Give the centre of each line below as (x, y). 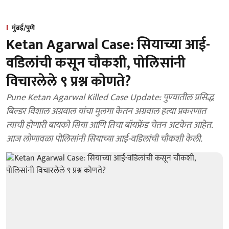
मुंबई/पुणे (23, 28)
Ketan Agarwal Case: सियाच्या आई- (108, 45)
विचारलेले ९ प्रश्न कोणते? (68, 82)
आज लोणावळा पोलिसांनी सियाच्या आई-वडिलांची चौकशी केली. (104, 139)
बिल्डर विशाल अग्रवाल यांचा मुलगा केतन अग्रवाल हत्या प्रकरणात (106, 111)
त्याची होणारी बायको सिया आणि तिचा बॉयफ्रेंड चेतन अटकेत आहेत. (110, 125)
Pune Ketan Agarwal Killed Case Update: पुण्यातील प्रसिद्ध (110, 98)
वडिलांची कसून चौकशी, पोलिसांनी (96, 63)
